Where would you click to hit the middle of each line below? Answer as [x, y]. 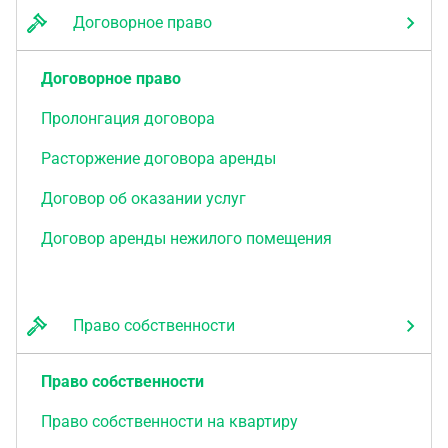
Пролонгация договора [128, 118]
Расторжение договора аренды [158, 158]
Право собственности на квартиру [169, 421]
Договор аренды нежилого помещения [186, 238]
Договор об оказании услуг [143, 198]
